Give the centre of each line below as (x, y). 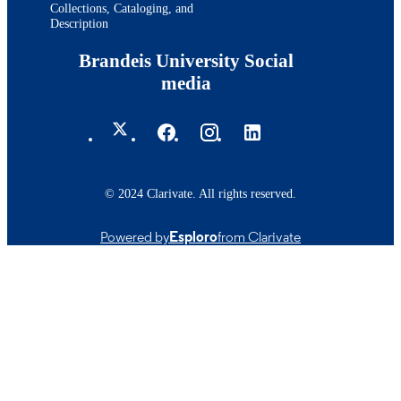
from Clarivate (259, 237)
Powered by (135, 237)
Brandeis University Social (186, 61)
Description (79, 23)
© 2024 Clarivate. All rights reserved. (200, 193)
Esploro (193, 237)
